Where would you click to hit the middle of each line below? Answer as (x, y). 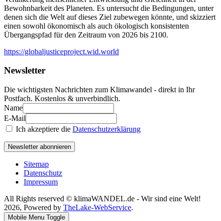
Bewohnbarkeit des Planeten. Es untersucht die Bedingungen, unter (109, 8)
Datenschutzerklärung (107, 129)
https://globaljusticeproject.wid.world (61, 51)
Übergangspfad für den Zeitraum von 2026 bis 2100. (86, 35)
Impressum (41, 182)
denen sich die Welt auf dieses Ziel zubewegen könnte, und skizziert (110, 17)
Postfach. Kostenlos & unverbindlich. (62, 99)
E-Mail (15, 118)
